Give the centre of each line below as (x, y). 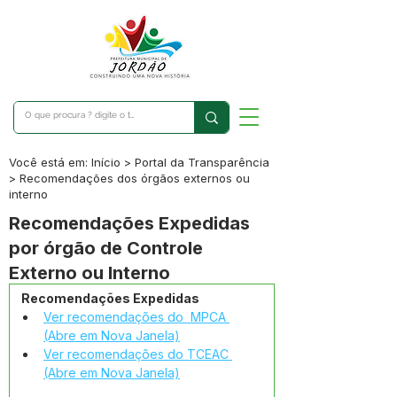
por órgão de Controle (106, 248)
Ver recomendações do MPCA (136, 317)
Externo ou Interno (90, 273)
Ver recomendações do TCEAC (138, 354)
